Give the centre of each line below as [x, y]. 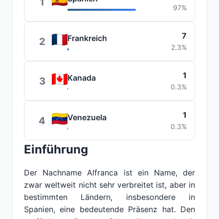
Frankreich [87, 38]
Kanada [82, 78]
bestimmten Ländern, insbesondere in [109, 197]
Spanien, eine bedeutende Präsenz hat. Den [109, 209]
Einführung [56, 149]
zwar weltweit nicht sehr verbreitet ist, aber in [109, 185]
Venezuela [87, 117]
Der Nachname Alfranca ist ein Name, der [109, 173]
